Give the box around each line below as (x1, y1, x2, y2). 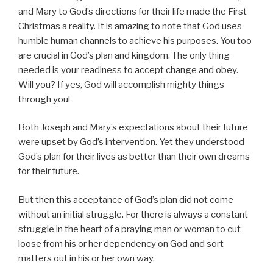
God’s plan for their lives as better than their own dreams (18, 151, 250, 163)
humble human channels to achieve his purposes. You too (18, 35, 252, 46)
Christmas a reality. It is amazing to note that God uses (18, 20, 242, 32)
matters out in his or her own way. (18, 252, 155, 264)
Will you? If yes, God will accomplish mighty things (18, 79, 224, 90)
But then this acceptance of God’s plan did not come (18, 194, 233, 205)
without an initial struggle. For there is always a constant (18, 208, 248, 220)
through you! (18, 93, 70, 105)
